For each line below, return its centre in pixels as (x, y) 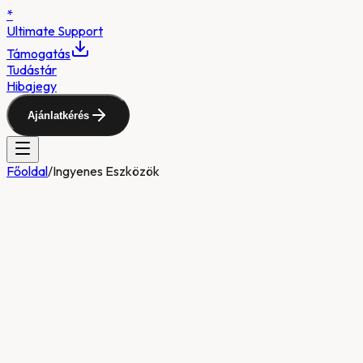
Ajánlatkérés (58, 115)
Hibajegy (32, 86)
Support (80, 31)
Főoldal (27, 171)
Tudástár (32, 70)
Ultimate (32, 31)
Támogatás (38, 53)
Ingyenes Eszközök (106, 171)
